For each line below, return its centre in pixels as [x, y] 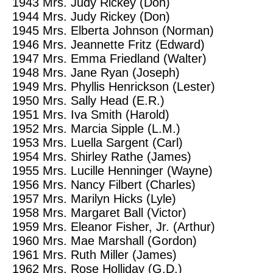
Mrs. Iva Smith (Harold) [106, 115]
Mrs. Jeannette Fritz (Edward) [124, 45]
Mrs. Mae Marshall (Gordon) [120, 241]
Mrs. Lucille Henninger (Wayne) [128, 171]
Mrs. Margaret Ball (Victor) [115, 213]
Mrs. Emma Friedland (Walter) [125, 59]
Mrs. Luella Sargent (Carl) [113, 143]
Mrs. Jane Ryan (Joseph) [111, 73]
